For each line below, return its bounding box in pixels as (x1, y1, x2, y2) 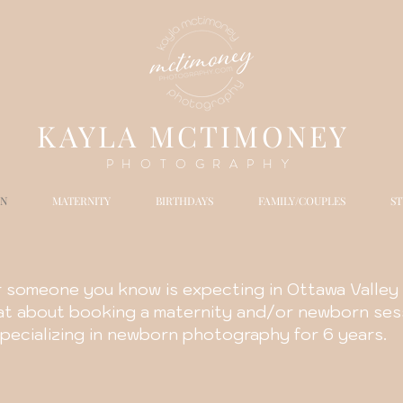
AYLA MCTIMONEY (58, 116, 350, 155)
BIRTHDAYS (156, 193, 213, 208)
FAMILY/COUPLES (258, 193, 345, 208)
